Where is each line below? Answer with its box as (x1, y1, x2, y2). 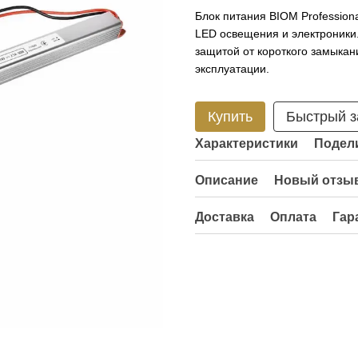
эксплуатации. (195, 62, 269, 75)
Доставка (195, 210, 254, 224)
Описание (195, 173, 258, 187)
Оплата (270, 210, 316, 224)
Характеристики (195, 137, 298, 150)
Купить (208, 109, 253, 125)
